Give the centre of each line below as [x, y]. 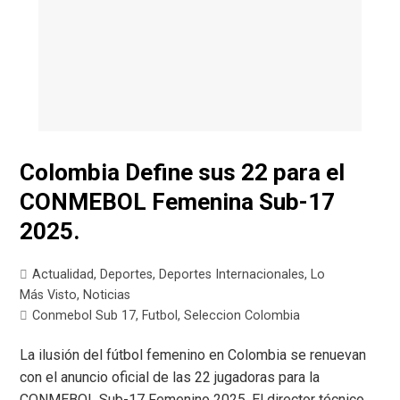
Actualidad [63, 275]
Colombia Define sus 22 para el [183, 173]
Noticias [107, 296]
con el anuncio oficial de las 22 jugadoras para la [170, 378]
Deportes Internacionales [232, 275]
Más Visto [49, 296]
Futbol [160, 316]
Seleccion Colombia [242, 316]
